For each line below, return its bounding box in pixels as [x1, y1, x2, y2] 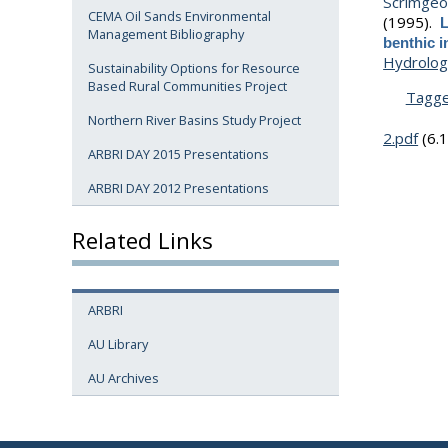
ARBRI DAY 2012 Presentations [88, 179, 269, 198]
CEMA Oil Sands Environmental [88, 7, 271, 26]
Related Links [72, 224, 213, 256]
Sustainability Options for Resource [88, 59, 300, 78]
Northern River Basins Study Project [88, 111, 301, 130]
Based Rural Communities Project [88, 77, 287, 96]
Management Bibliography [88, 25, 244, 44]
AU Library [88, 335, 148, 354]
